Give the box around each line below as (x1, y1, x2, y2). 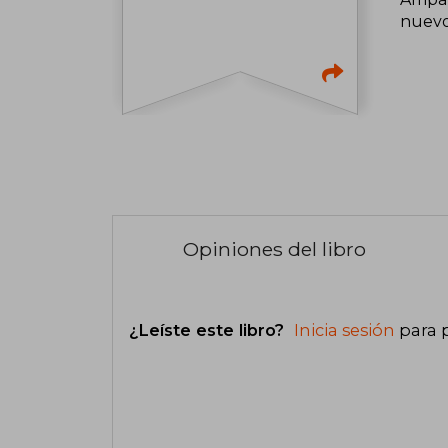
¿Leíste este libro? (129, 319, 289, 340)
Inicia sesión (294, 319, 395, 340)
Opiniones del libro (183, 237, 366, 262)
